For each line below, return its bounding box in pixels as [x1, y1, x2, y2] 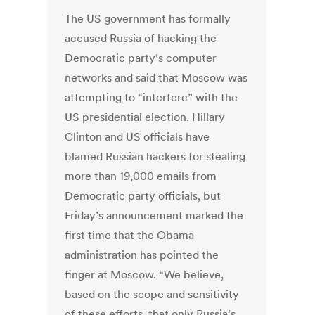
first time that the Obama [65, 228, 195, 243]
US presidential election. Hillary [65, 110, 226, 124]
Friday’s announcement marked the [65, 208, 244, 223]
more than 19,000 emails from [65, 169, 217, 184]
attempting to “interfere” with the [65, 90, 238, 105]
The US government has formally [65, 11, 231, 26]
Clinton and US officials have [65, 129, 210, 144]
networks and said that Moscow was [65, 70, 248, 85]
